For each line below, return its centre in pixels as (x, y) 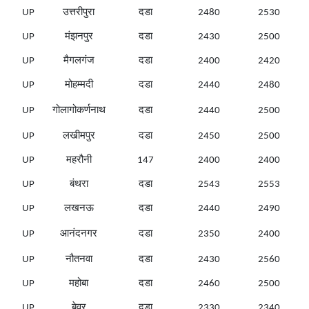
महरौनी (79, 161)
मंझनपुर (79, 37)
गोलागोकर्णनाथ (79, 111)
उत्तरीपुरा (79, 13)
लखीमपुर (79, 137)
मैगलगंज (79, 61)
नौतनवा (79, 260)
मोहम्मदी (79, 86)
